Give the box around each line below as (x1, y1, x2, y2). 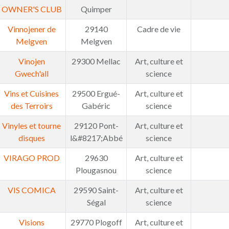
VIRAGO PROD (3, 153, 60, 163)
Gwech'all (14, 68, 49, 78)
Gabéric (82, 101, 110, 110)
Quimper (80, 4, 112, 14)
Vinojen (18, 56, 45, 66)
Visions (18, 217, 44, 227)
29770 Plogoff (70, 217, 122, 227)
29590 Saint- (74, 185, 119, 195)
